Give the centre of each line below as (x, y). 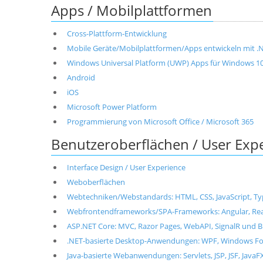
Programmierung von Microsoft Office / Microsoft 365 (160, 122)
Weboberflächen (96, 182)
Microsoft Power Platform (112, 107)
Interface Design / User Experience (126, 167)
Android (81, 77)
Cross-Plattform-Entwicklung (117, 33)
